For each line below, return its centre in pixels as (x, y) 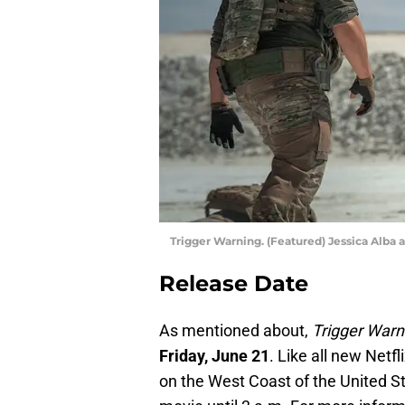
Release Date (234, 283)
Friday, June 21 (214, 355)
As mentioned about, (235, 330)
